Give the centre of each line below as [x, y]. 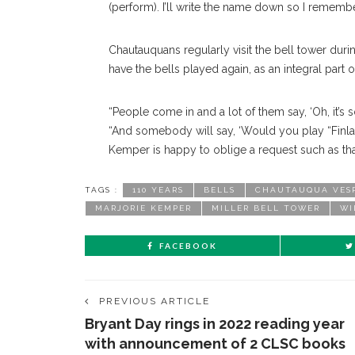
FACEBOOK [188, 246]
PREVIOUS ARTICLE [155, 301]
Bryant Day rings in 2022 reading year [215, 324]
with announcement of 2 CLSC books [215, 344]
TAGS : [101, 190]
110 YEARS [158, 190]
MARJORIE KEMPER [143, 208]
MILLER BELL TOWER [266, 208]
